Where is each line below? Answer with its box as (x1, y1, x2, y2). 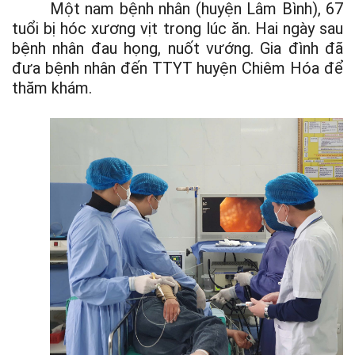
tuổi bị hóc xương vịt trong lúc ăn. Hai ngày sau (12, 19, 343, 38)
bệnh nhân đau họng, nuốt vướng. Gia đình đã (12, 39, 343, 58)
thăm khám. (12, 78, 92, 97)
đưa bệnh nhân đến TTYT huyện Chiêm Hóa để (12, 59, 343, 78)
